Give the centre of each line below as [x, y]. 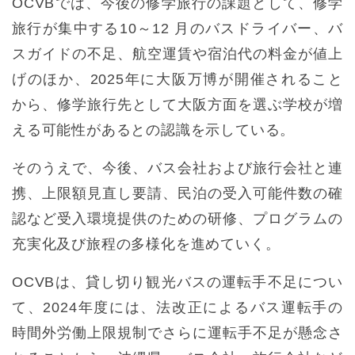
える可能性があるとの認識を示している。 [154, 130]
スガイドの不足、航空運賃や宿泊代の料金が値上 [177, 54]
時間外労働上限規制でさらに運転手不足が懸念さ [177, 333]
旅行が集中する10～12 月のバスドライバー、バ [177, 29]
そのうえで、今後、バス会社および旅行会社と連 [177, 168]
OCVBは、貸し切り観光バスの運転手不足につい [177, 282]
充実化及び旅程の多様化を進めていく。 [146, 244]
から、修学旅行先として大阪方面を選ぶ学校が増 [177, 105]
